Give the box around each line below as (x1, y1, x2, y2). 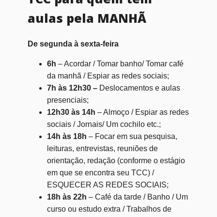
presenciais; (46, 95, 89, 104)
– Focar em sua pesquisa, (86, 132, 177, 140)
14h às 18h (46, 132, 87, 140)
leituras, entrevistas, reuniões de (46, 144, 158, 153)
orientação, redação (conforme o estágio (46, 156, 185, 165)
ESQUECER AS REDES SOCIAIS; (46, 180, 169, 189)
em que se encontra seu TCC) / (46, 168, 154, 177)
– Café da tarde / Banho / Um (86, 192, 188, 201)
